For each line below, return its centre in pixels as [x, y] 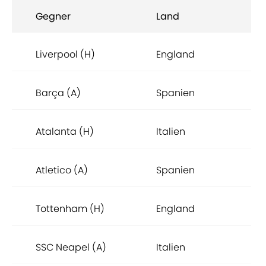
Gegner [53, 17]
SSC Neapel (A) [71, 248]
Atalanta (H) [65, 132]
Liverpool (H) [65, 55]
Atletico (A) [62, 170]
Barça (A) [58, 93]
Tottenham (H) [70, 209]
